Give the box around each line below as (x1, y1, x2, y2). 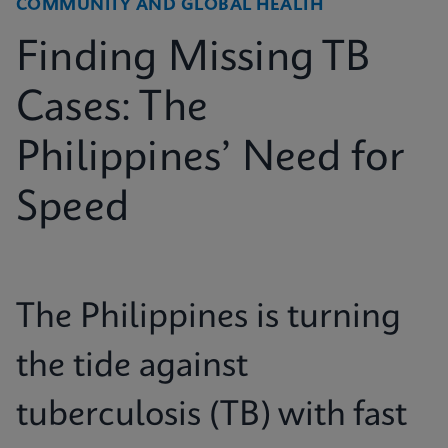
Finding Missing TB (16, 38, 371, 80)
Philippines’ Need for (16, 138, 405, 180)
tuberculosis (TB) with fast (16, 399, 407, 433)
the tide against (16, 350, 248, 384)
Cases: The (16, 88, 208, 130)
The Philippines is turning (16, 301, 401, 335)
